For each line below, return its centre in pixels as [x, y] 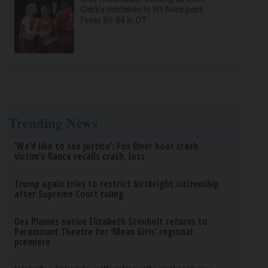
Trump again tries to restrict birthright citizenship [117, 184]
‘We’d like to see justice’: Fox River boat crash [106, 146]
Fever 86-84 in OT [114, 20]
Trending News [53, 123]
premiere [33, 242]
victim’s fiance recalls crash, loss [80, 156]
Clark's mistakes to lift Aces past [141, 10]
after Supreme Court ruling [69, 194]
